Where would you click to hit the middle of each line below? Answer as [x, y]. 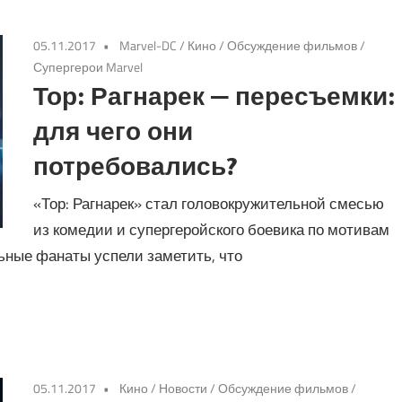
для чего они [114, 131]
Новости [184, 389]
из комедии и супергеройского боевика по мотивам [212, 229]
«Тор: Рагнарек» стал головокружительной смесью [209, 203]
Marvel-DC [149, 46]
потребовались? [136, 166]
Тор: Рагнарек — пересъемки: [214, 96]
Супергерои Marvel [88, 67]
